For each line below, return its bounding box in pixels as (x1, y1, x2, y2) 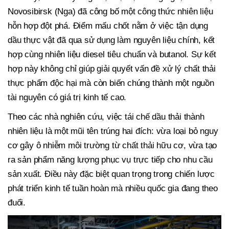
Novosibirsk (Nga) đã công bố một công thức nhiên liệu (8, 7, 213, 17)
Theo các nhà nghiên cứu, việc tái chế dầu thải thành (8, 112, 204, 122)
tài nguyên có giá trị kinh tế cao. (8, 93, 127, 103)
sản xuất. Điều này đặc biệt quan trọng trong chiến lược (8, 169, 215, 179)
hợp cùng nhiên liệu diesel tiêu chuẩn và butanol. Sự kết (8, 50, 216, 60)
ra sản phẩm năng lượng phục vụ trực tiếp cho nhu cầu (8, 155, 213, 165)
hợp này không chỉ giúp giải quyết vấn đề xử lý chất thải (8, 64, 216, 74)
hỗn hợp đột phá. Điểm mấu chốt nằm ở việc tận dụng (8, 21, 208, 31)
